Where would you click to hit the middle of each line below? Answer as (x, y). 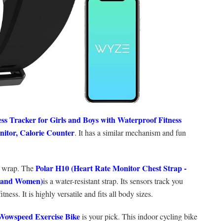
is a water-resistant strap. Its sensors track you (113, 181)
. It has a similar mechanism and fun (130, 133)
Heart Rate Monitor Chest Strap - (130, 168)
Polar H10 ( (55, 168)
